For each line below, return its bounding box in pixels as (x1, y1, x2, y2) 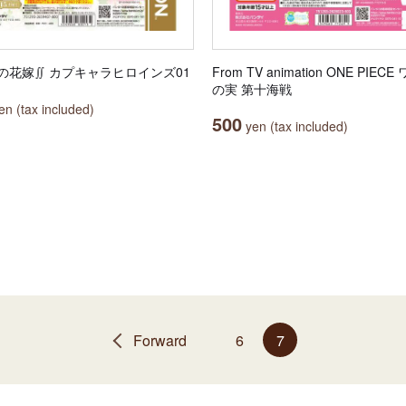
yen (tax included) (242, 117, 348, 135)
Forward (133, 329, 187, 351)
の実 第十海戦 (212, 80, 292, 98)
